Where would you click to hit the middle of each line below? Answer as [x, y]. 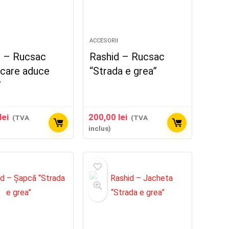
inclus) [100, 128]
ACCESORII [104, 41]
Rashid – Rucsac [127, 57]
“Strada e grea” [123, 71]
